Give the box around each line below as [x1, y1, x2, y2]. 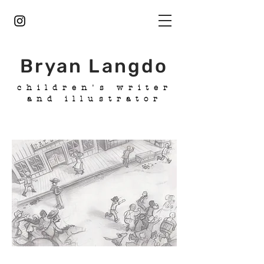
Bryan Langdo [20, 55, 169, 77]
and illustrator [27, 94, 163, 104]
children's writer [16, 83, 173, 93]
